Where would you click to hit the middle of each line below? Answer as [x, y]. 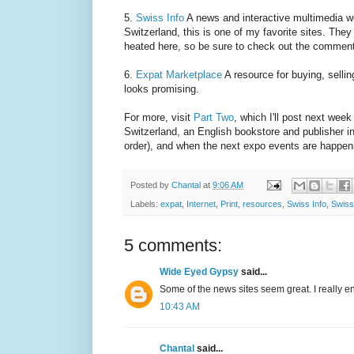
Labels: [145, 203]
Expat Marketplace [179, 75]
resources [262, 203]
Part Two [214, 118]
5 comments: [173, 245]
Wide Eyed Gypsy [199, 271]
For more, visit [159, 118]
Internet [201, 203]
